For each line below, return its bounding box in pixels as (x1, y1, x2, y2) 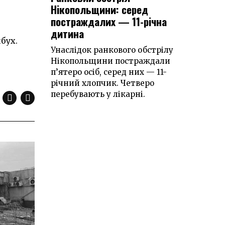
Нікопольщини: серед (51, 2, 148, 18)
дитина (51, 26, 84, 42)
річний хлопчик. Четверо (51, 78, 154, 88)
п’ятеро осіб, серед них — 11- (51, 67, 167, 77)
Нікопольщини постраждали (51, 56, 170, 66)
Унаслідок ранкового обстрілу (51, 45, 173, 55)
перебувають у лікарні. (51, 89, 145, 99)
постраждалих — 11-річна (51, 14, 167, 30)
